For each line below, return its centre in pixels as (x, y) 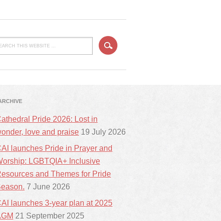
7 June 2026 (48, 187)
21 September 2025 (50, 216)
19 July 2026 (103, 132)
